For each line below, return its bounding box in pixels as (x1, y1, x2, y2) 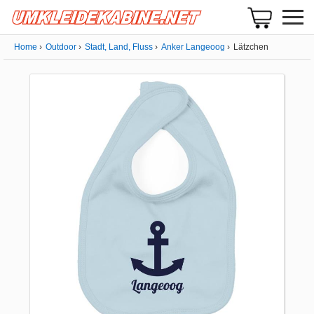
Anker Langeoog (161, 42, 225, 52)
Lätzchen (233, 42, 268, 52)
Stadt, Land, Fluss (85, 42, 153, 52)
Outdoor (46, 42, 76, 52)
